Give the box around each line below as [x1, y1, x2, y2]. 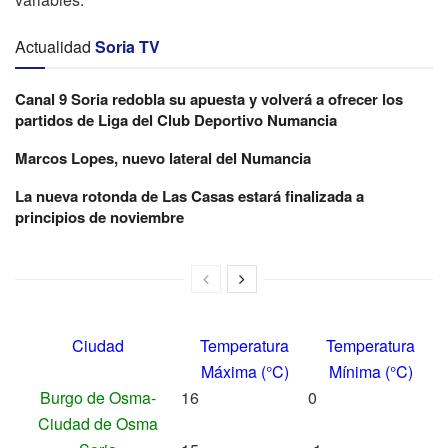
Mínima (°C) [328, 359, 413, 383]
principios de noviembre [15, 205, 184, 228]
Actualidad [15, 34, 91, 58]
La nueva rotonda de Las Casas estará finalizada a [15, 184, 364, 207]
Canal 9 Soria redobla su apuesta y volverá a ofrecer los [15, 87, 403, 110]
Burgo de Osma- [40, 385, 156, 409]
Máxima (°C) [200, 359, 289, 383]
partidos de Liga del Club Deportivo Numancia [15, 108, 337, 131]
